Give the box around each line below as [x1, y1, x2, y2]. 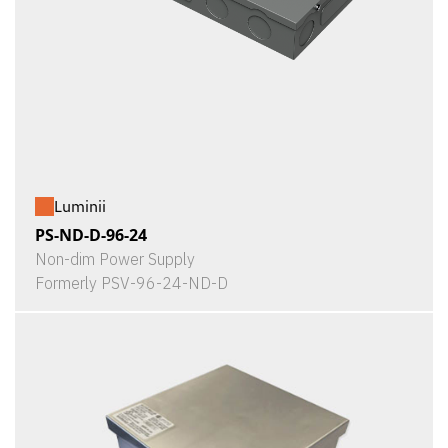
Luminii [54, 196, 106, 216]
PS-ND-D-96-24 [35, 224, 147, 246]
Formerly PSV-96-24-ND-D [35, 273, 228, 293]
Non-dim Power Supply [35, 249, 195, 269]
